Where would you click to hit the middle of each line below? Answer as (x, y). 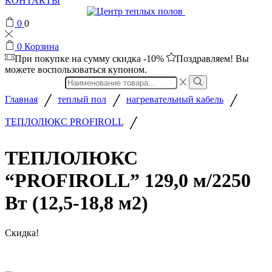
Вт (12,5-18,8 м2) (76, 203)
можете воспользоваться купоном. (76, 70)
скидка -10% (138, 59)
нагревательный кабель (175, 99)
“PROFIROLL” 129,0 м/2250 (128, 181)
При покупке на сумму (63, 59)
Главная (21, 99)
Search (78, 80)
